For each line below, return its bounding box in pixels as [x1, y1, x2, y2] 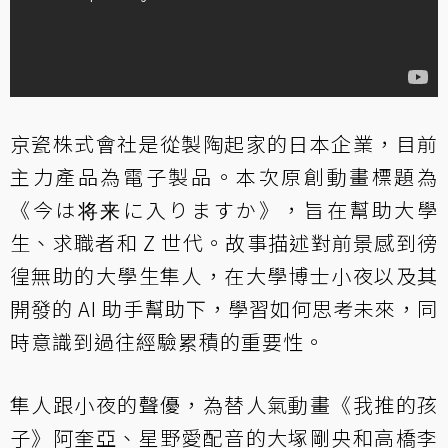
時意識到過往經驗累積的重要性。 [10, 326, 325, 356]
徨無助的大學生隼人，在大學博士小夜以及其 [10, 260, 438, 290]
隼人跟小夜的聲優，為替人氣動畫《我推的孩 [10, 389, 438, 419]
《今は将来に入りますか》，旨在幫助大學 [10, 194, 438, 224]
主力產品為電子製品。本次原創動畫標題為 [10, 161, 438, 191]
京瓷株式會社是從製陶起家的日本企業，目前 [10, 128, 438, 158]
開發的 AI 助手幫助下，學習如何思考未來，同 [10, 293, 438, 323]
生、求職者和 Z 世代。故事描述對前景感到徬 [10, 227, 438, 257]
